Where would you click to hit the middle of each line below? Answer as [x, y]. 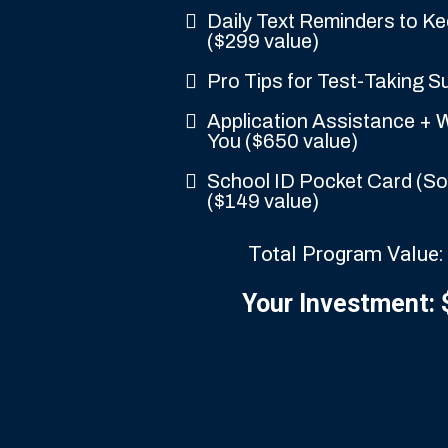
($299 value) [263, 41]
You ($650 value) [282, 141]
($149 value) [263, 201]
